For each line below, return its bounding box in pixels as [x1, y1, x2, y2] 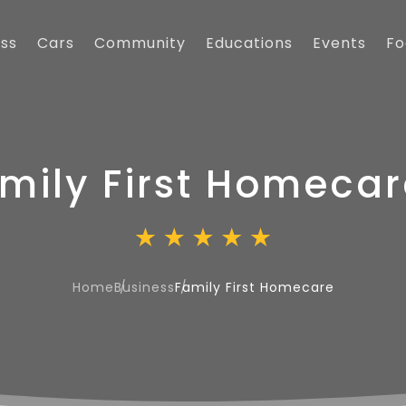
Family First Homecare [174, 277, 334, 296]
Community [93, 33, 186, 53]
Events [312, 33, 366, 53]
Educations [205, 33, 293, 53]
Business [113, 277, 175, 296]
